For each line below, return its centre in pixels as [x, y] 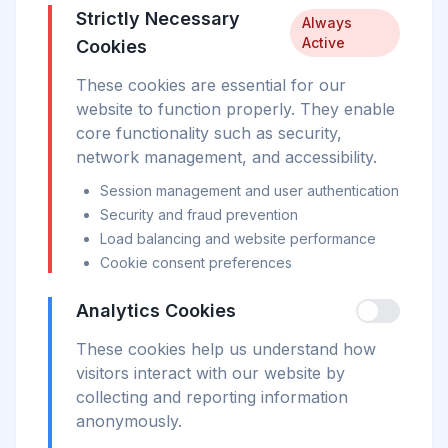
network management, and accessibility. [226, 157]
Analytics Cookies [156, 310]
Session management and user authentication [249, 190]
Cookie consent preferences [196, 262]
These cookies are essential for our [211, 85]
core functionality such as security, [209, 133]
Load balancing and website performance [238, 238]
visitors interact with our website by [210, 373]
